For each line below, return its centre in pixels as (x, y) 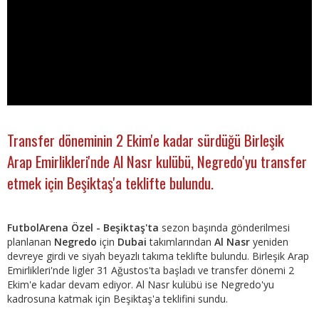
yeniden (271, 241)
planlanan (31, 241)
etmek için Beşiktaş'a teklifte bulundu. (112, 183)
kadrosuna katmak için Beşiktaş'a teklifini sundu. (119, 298)
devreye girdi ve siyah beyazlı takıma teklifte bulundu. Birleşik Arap (158, 256)
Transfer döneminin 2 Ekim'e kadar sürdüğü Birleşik (146, 140)
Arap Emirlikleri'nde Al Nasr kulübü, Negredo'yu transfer (157, 162)
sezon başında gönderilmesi (226, 227)
